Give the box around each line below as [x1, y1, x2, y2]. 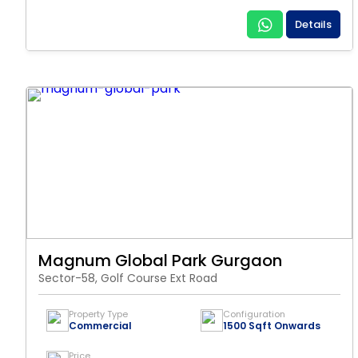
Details [295, 17, 332, 32]
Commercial [69, 319, 132, 332]
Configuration [223, 308, 285, 320]
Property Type [69, 308, 128, 320]
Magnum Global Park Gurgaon [38, 249, 282, 272]
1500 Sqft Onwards [223, 319, 320, 332]
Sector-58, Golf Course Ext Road [38, 270, 217, 286]
